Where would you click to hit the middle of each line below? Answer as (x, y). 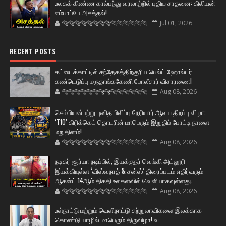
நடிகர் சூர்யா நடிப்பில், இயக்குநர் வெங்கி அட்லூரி (120, 161)
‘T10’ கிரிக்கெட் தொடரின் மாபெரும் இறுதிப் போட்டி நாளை (132, 122)
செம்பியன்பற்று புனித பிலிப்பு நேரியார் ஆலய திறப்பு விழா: (130, 112)
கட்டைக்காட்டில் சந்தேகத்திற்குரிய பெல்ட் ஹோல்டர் (123, 71)
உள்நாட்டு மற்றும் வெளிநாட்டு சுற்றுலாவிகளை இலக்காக (128, 210)
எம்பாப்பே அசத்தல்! (81, 12)
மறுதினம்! (68, 131)
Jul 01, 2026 (176, 23)
